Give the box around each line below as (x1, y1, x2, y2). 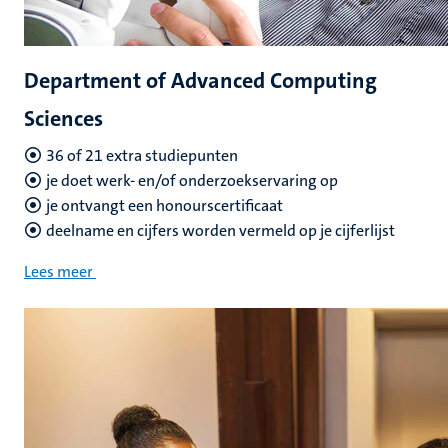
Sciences (24, 104, 103, 133)
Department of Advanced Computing (24, 66, 377, 95)
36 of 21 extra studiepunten (46, 145, 238, 166)
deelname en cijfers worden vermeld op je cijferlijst (46, 220, 395, 241)
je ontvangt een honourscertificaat (46, 195, 283, 216)
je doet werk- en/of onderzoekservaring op (46, 170, 338, 191)
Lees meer (24, 261, 93, 282)
